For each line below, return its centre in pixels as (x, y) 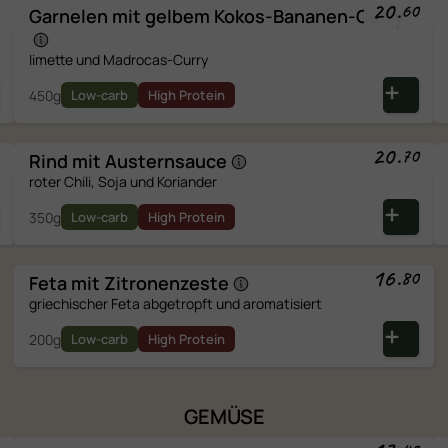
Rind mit (66, 161)
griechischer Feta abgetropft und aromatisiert (175, 303)
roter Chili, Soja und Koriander (122, 181)
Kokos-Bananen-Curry (308, 16)
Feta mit (66, 283)
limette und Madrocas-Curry (118, 59)
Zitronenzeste (166, 283)
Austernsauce (165, 161)
